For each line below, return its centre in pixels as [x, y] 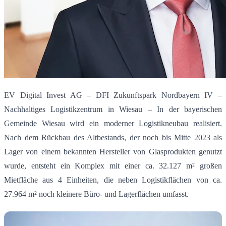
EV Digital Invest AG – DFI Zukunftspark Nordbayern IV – [113, 95]
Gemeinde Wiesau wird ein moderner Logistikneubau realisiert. [113, 124]
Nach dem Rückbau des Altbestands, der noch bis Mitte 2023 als [113, 138]
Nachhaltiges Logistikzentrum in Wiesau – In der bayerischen [113, 109]
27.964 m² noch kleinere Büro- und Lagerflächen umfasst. [96, 194]
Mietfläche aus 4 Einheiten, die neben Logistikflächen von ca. [113, 180]
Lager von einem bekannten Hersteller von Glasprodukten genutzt [113, 152]
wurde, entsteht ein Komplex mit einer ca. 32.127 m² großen [113, 166]
